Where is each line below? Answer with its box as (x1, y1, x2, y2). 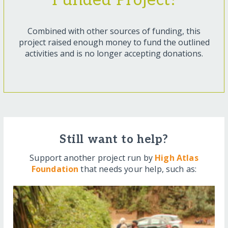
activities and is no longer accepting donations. (25, 48, 203, 60)
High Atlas (155, 152, 198, 163)
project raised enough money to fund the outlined (18, 37, 210, 48)
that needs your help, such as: (78, 163, 197, 175)
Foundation (31, 163, 79, 175)
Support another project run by (30, 152, 155, 163)
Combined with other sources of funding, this (27, 25, 201, 37)
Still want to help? (60, 133, 168, 147)
